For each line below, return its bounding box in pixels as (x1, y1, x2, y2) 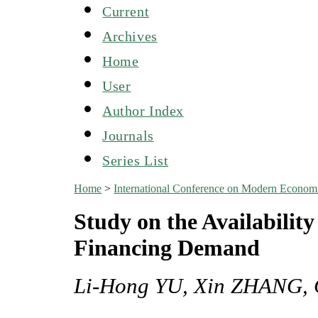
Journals (102, 127, 154, 143)
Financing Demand (74, 234, 261, 261)
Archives (102, 28, 158, 44)
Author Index (102, 102, 184, 119)
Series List (102, 152, 169, 168)
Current (102, 3, 150, 19)
